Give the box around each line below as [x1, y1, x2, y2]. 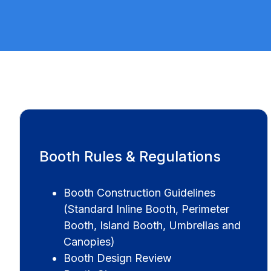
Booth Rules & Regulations [39, 147, 221, 165]
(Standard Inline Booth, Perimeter [64, 202, 230, 215]
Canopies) [64, 235, 116, 248]
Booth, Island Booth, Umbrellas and [64, 218, 241, 232]
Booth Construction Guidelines [64, 186, 216, 199]
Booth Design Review [64, 251, 172, 264]
